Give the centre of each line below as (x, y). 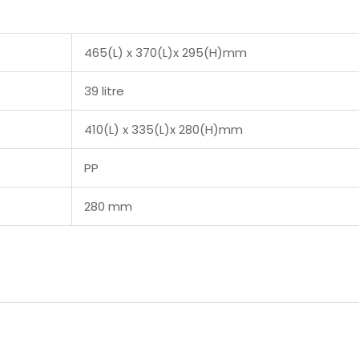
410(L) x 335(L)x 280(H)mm (163, 129)
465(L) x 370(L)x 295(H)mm (165, 52)
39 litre (104, 91)
